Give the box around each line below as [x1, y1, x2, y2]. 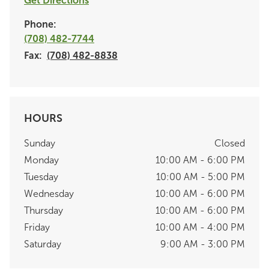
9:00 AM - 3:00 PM [160, 238, 245, 250]
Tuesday [24, 171, 58, 183]
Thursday [24, 204, 63, 216]
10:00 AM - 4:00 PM [156, 221, 245, 233]
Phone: [24, 18, 56, 30]
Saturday [24, 238, 61, 250]
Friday [24, 221, 50, 233]
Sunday [24, 137, 55, 149]
